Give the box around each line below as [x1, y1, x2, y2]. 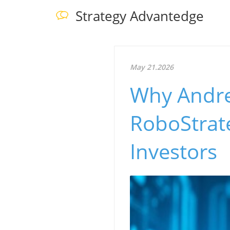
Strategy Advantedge [75, 6, 204, 25]
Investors [130, 137, 217, 166]
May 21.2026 [130, 62, 174, 72]
